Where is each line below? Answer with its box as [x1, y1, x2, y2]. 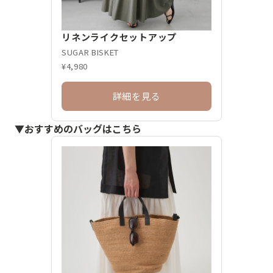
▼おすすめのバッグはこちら [15, 121, 141, 136]
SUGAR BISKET [62, 46, 119, 58]
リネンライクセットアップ [62, 30, 177, 44]
